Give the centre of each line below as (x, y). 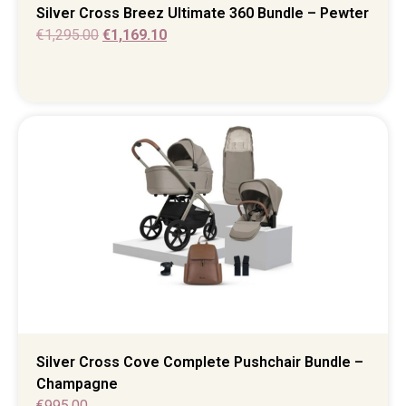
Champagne (77, 384)
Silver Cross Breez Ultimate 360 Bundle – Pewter (203, 13)
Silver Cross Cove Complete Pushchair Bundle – (200, 362)
